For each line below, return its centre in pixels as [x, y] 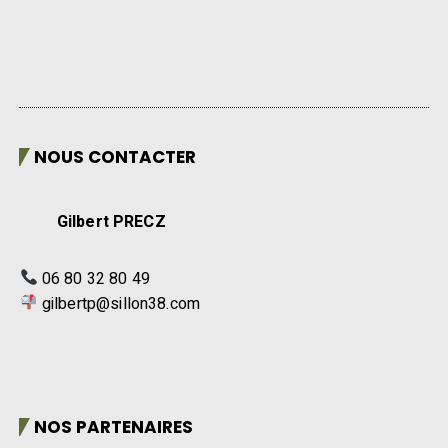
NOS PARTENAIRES [114, 426]
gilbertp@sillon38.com [121, 303]
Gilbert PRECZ [94, 221]
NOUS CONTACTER [115, 156]
